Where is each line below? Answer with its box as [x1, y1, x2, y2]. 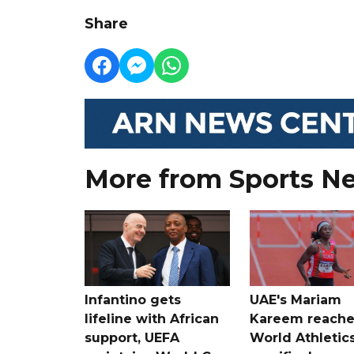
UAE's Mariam [249, 292, 341, 307]
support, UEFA [85, 330, 179, 345]
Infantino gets [85, 292, 181, 307]
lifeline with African [85, 311, 219, 326]
